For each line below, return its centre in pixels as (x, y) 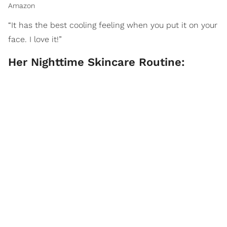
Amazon (22, 6)
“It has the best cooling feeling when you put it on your (113, 25)
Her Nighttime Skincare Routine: (97, 62)
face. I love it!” (35, 40)
